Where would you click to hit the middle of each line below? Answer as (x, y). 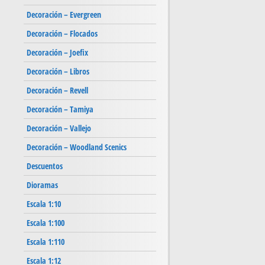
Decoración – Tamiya (60, 109)
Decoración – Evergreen (64, 15)
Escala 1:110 (46, 242)
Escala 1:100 (46, 223)
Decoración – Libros (58, 72)
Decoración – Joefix (57, 53)
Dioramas (42, 185)
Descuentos (45, 166)
